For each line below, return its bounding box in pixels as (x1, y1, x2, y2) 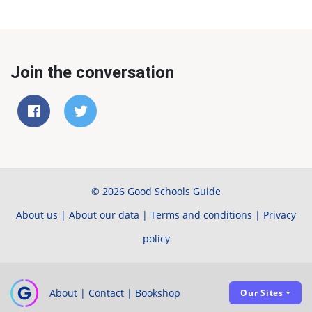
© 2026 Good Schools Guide (91, 184, 221, 198)
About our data (69, 208, 139, 221)
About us (16, 208, 58, 221)
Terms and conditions (150, 208, 252, 221)
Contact (88, 286, 124, 299)
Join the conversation (10, 61, 174, 82)
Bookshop (135, 286, 180, 299)
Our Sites (240, 287, 283, 299)
